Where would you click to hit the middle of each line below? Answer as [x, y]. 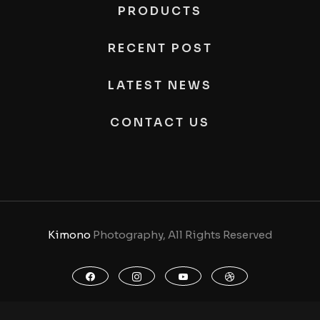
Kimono [69, 234]
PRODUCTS [160, 11]
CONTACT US [160, 122]
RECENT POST [160, 48]
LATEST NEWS [160, 85]
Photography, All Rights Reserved [181, 234]
